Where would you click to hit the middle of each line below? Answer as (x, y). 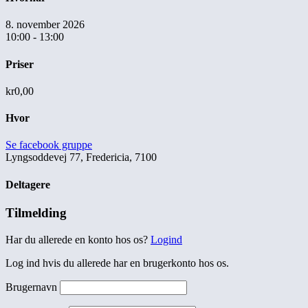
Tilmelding (36, 213)
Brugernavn (31, 287)
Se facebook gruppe (49, 145)
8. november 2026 (45, 25)
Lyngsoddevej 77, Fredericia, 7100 (81, 157)
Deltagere (28, 184)
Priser (20, 64)
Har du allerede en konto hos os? (78, 239)
